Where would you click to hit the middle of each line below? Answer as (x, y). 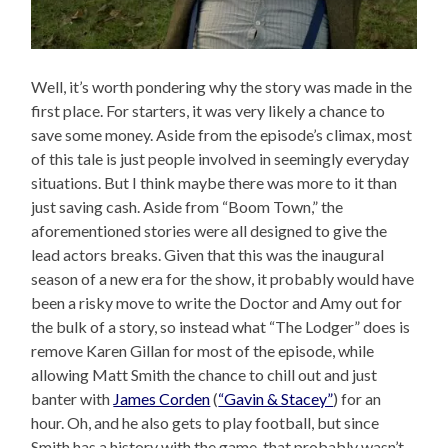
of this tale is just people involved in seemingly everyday (220, 158)
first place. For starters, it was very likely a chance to (208, 110)
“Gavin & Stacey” (276, 398)
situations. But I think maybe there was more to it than (214, 182)
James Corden (162, 398)
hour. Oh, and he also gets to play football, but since (205, 422)
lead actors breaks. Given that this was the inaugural (208, 254)
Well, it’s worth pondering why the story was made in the (222, 86)
